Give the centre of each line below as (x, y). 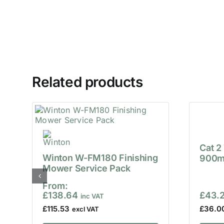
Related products (87, 82)
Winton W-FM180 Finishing (100, 158)
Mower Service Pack (86, 168)
